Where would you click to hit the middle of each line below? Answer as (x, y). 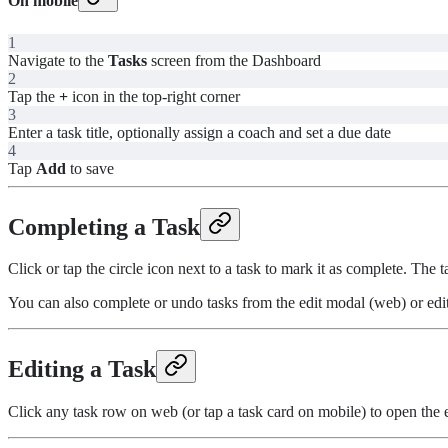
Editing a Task (82, 369)
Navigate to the (58, 60)
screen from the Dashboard (234, 60)
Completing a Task (104, 226)
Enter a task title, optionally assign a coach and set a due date (199, 132)
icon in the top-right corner (154, 96)
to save (90, 168)
